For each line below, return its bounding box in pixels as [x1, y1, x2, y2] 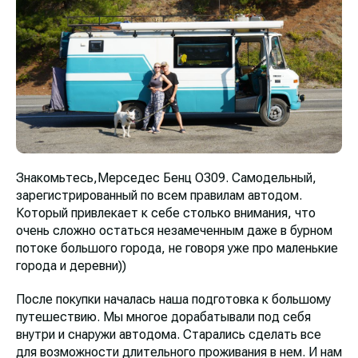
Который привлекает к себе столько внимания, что [16, 205, 316, 221]
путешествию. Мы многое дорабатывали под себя [16, 308, 311, 324]
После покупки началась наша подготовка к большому [16, 291, 331, 307]
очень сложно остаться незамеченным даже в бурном [16, 222, 332, 238]
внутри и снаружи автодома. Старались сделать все [16, 326, 321, 342]
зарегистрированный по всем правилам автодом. [16, 187, 302, 203]
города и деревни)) [16, 257, 126, 273]
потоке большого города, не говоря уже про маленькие [16, 240, 338, 256]
